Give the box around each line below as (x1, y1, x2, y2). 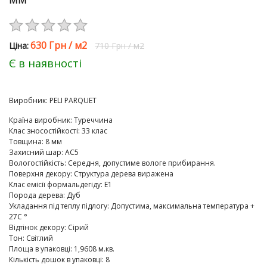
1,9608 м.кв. (74, 244, 114, 254)
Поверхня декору (9, 169, 70, 179)
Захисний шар (9, 147, 61, 157)
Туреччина (74, 115, 113, 125)
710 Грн (95, 40, 126, 51)
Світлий (26, 233, 53, 243)
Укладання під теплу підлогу (9, 201, 107, 211)
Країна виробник (9, 115, 70, 125)
